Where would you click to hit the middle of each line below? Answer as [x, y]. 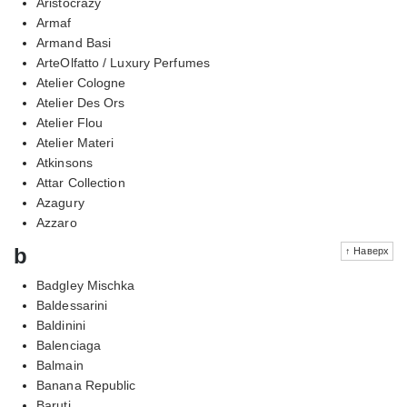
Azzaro [57, 222]
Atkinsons [65, 162]
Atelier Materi [75, 142]
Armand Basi [74, 42]
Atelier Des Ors [81, 102]
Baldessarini [72, 305]
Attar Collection [81, 182]
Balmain [60, 365]
